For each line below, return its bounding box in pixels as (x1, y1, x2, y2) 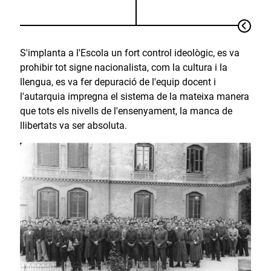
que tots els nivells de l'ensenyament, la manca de (19, 105, 232, 117)
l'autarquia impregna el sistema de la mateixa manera (19, 90, 249, 102)
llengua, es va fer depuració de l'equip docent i (19, 76, 216, 88)
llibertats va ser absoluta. (19, 119, 127, 131)
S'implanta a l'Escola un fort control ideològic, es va (19, 47, 240, 59)
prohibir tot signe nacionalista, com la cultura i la (19, 61, 227, 73)
